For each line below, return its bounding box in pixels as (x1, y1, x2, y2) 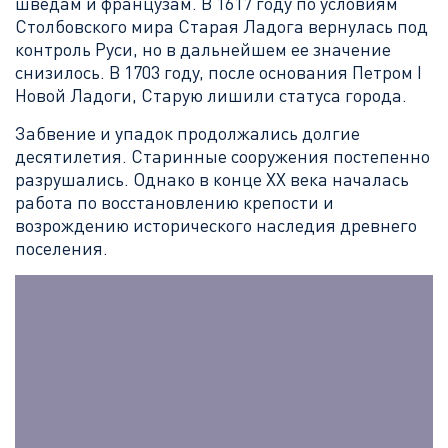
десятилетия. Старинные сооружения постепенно (15, 145, 430, 167)
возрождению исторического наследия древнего (15, 214, 417, 236)
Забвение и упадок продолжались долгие (15, 122, 360, 144)
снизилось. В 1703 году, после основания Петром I (15, 61, 422, 83)
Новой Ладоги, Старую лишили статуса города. (15, 84, 407, 106)
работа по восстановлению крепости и (15, 191, 334, 213)
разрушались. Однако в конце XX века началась (15, 168, 409, 190)
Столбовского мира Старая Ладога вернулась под (15, 15, 428, 37)
